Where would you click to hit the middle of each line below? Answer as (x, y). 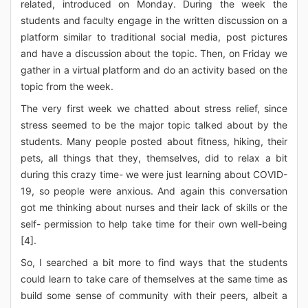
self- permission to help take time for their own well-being (154, 224)
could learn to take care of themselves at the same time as (154, 279)
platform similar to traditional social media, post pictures (154, 37)
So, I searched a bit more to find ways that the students (154, 262)
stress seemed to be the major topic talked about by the (154, 125)
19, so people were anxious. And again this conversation (154, 191)
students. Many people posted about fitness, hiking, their (154, 141)
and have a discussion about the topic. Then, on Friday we (154, 53)
